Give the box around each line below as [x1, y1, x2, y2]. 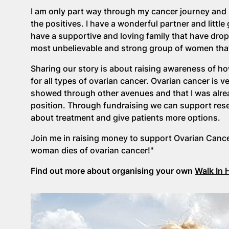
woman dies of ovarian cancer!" [31, 145, 153, 156]
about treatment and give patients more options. [31, 112, 224, 123]
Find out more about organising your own [31, 166, 195, 176]
